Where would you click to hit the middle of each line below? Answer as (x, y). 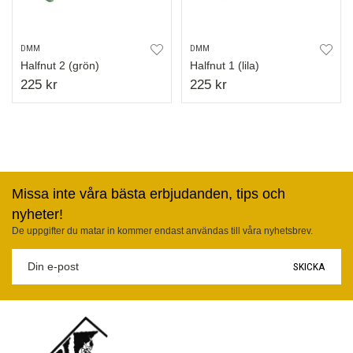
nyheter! (37, 214)
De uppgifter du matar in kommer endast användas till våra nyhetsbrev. (162, 231)
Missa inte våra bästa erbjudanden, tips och (149, 194)
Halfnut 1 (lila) (225, 65)
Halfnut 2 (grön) (60, 65)
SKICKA (309, 266)
